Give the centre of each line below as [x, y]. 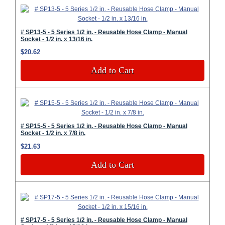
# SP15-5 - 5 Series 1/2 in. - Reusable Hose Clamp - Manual [104, 126]
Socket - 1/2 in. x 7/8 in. [53, 133]
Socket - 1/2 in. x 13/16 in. [57, 39]
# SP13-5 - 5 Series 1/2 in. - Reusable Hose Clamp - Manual [104, 32]
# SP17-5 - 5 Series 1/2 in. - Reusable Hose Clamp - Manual [104, 220]
